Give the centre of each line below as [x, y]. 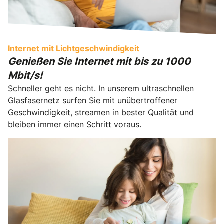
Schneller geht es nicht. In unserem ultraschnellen [101, 89]
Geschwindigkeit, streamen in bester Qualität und [101, 113]
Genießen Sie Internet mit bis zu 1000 [99, 62]
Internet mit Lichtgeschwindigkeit [74, 49]
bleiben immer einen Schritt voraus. [75, 125]
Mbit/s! [25, 76]
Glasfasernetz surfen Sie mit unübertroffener [93, 101]
